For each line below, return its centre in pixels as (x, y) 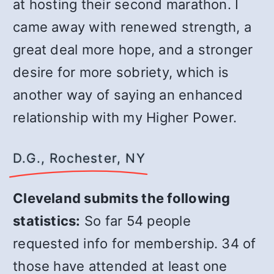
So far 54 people (135, 221)
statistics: (47, 221)
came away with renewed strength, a (132, 27)
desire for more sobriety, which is (121, 72)
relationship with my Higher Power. (125, 117)
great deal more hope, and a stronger (133, 50)
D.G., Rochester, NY (79, 158)
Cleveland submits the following (122, 198)
